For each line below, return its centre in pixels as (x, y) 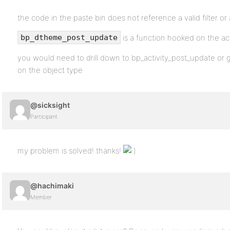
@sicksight (50, 105)
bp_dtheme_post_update (69, 38)
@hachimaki (52, 186)
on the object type (50, 70)
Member (41, 197)
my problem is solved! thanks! (70, 151)
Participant (44, 117)
